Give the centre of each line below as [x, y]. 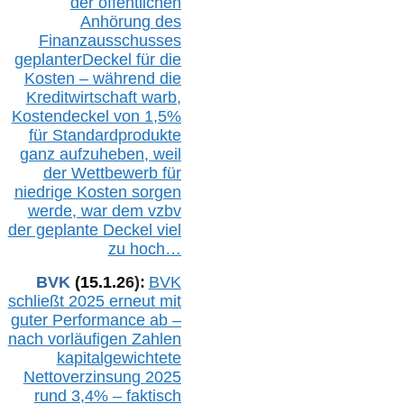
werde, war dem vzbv [104, 211]
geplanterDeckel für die [97, 59]
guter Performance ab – [96, 320]
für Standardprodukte [105, 135]
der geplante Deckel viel [94, 230]
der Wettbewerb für [112, 173]
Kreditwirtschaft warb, [103, 97]
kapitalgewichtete [119, 358]
